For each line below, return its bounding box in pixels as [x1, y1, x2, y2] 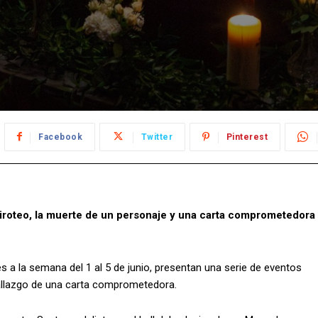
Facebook [38, 132, 82, 143]
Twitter [141, 132, 172, 143]
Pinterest [226, 132, 268, 143]
